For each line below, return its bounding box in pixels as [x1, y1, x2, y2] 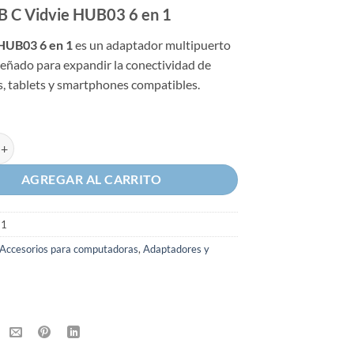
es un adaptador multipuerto [73, 36, 232, 52]
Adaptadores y [143, 243, 210, 256]
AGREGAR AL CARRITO [21, 172, 162, 187]
